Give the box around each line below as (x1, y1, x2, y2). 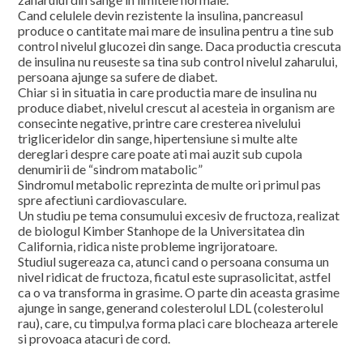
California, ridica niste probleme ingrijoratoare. (18, 238, 278, 254)
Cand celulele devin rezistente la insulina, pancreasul (18, 7, 304, 23)
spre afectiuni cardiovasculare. (18, 192, 187, 207)
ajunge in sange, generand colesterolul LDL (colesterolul (18, 300, 324, 315)
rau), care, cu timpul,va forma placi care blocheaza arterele (18, 315, 339, 331)
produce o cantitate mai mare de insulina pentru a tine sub (18, 23, 335, 38)
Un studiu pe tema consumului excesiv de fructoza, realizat (18, 207, 340, 223)
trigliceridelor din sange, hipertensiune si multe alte (18, 130, 298, 146)
